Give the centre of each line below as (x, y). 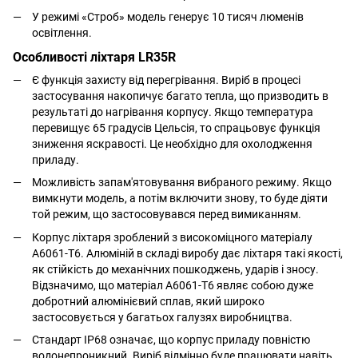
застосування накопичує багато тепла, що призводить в (180, 95)
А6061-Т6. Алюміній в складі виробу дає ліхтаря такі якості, (187, 253)
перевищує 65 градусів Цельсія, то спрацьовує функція (176, 127)
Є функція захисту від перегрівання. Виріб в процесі (166, 80)
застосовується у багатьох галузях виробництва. (162, 317)
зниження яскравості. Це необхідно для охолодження (172, 143)
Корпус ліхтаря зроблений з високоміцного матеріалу (172, 237)
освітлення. (62, 32)
